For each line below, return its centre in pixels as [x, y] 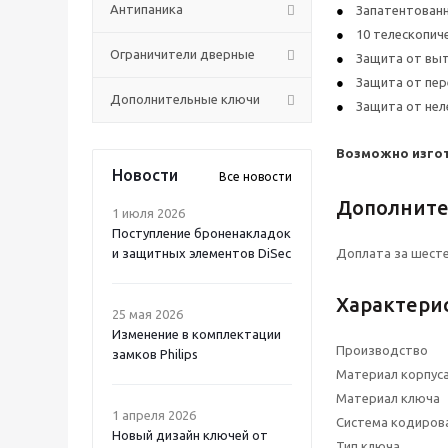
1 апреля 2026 [154, 415]
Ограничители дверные [182, 54]
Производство [382, 350]
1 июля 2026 [148, 213]
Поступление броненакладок [201, 233]
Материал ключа [388, 398]
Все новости [255, 176]
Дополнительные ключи [185, 99]
